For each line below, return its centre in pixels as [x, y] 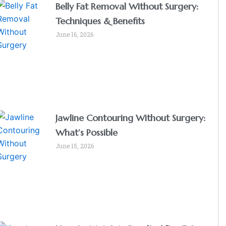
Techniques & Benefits [100, 21]
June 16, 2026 [75, 34]
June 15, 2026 [75, 146]
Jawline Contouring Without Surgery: [131, 118]
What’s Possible [87, 132]
